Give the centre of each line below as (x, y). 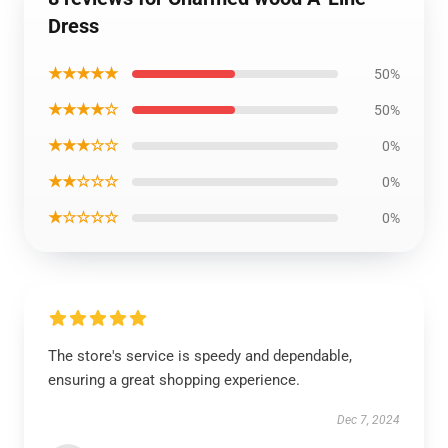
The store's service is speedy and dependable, (200, 356)
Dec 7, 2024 (368, 420)
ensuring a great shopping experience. (174, 380)
